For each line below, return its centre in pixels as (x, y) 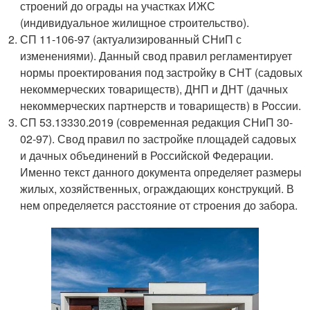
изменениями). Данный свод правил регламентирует (156, 56)
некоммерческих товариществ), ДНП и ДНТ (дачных (154, 89)
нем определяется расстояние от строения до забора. (159, 206)
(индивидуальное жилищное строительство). (135, 23)
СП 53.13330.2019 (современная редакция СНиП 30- (157, 122)
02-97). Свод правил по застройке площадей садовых (158, 139)
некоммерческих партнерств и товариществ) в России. (161, 106)
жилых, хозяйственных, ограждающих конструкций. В (157, 189)
